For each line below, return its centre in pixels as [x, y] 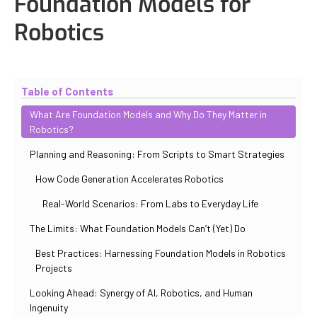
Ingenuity [49, 307]
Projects [54, 267]
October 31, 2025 [106, 62]
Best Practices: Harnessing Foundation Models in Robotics [161, 253]
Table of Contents [67, 91]
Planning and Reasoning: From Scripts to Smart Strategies [157, 154]
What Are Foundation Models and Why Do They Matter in [148, 114]
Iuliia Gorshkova [208, 62]
